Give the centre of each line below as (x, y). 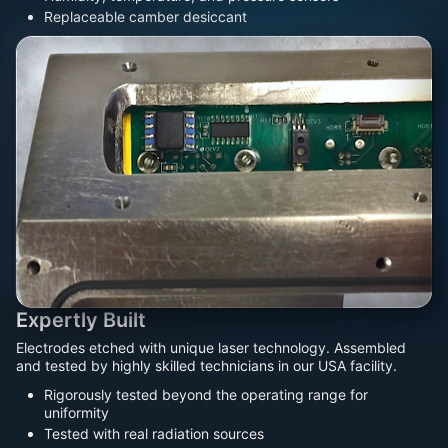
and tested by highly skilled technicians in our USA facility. (206, 365)
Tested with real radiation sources (154, 434)
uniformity (76, 412)
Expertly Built (81, 320)
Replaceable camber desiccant (145, 17)
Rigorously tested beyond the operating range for (206, 394)
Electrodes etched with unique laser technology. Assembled (211, 347)
